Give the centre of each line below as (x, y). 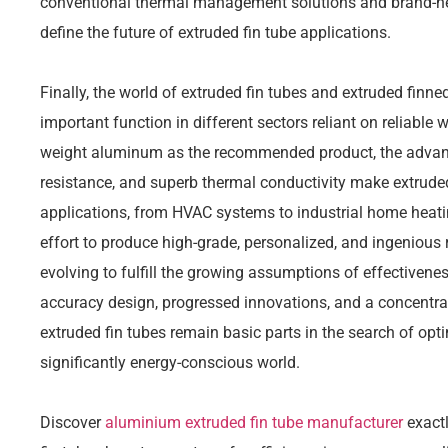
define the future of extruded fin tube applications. (215, 32)
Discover (72, 422)
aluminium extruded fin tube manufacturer (254, 422)
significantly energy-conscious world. (170, 362)
